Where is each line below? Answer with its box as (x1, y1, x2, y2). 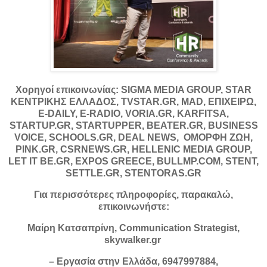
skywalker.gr (104, 234, 163, 245)
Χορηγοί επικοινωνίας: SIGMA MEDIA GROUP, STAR (15, 85, 252, 95)
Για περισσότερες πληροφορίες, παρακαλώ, (34, 189, 233, 200)
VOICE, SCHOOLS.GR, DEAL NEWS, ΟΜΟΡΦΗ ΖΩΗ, (14, 132, 253, 143)
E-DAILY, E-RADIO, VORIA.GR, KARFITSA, (38, 108, 229, 119)
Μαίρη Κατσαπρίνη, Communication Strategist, (27, 222, 240, 233)
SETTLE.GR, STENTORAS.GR (66, 168, 201, 179)
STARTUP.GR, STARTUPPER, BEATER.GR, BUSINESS (9, 120, 258, 131)
